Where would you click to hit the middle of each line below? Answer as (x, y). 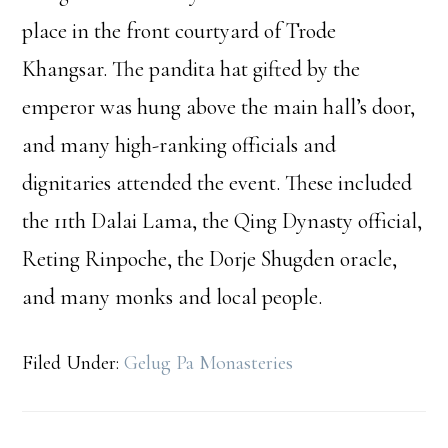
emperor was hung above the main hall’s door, (219, 107)
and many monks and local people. (172, 297)
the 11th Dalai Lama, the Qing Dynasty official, (222, 221)
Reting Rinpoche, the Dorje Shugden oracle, (210, 259)
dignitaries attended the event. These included (217, 183)
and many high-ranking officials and (179, 145)
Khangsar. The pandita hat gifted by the (191, 69)
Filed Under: (73, 363)
